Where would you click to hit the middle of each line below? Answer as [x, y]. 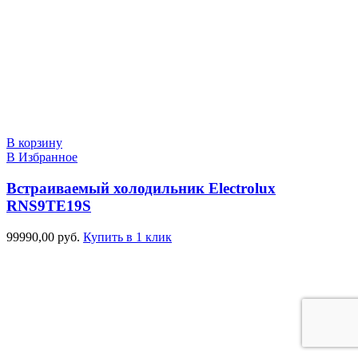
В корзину [34, 143]
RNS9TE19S [49, 205]
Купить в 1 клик [127, 237]
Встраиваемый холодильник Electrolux [141, 188]
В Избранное [42, 157]
